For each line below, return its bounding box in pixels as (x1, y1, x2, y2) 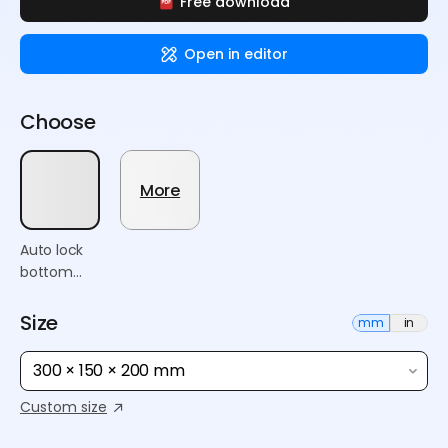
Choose (20, 108, 96, 136)
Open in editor (184, 43, 288, 64)
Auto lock (20, 240, 84, 260)
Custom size (20, 397, 107, 417)
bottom (20, 262, 73, 282)
